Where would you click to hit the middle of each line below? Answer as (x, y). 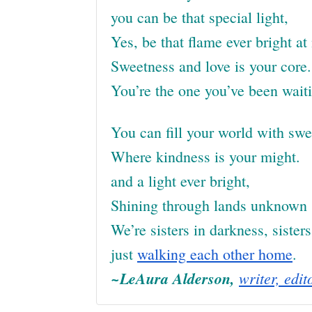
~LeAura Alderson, (175, 278)
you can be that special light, (200, 17)
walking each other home (215, 254)
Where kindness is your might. (205, 156)
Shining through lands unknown (209, 205)
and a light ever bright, (180, 181)
